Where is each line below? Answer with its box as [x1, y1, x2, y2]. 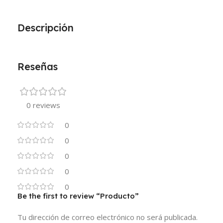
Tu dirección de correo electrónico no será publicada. [17, 212, 198, 222]
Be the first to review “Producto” [17, 191, 139, 201]
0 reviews [26, 100, 60, 110]
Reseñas [17, 60, 58, 73]
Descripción [17, 21, 74, 34]
